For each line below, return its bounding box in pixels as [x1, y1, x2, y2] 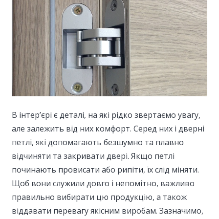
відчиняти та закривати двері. [12, 150, 131, 161]
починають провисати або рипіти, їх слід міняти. [12, 164, 199, 175]
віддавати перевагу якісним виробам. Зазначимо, [12, 205, 203, 216]
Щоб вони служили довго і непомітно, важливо [12, 177, 195, 189]
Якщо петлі [131, 150, 175, 161]
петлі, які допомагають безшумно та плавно [12, 136, 184, 148]
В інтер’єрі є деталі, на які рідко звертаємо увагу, [12, 109, 200, 120]
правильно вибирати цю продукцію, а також [12, 191, 187, 202]
